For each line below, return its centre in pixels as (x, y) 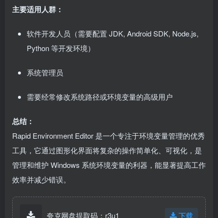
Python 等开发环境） (61, 48)
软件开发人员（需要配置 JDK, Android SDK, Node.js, (113, 33)
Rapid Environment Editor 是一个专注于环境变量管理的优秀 (109, 135)
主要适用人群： (38, 9)
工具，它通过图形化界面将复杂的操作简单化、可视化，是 (107, 150)
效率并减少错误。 (41, 179)
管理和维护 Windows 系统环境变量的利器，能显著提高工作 (109, 164)
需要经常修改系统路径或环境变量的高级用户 (100, 96)
